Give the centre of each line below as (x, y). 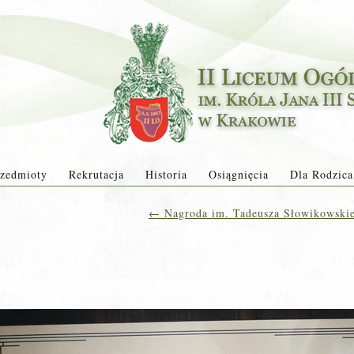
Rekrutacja (96, 174)
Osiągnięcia (238, 174)
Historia (166, 174)
